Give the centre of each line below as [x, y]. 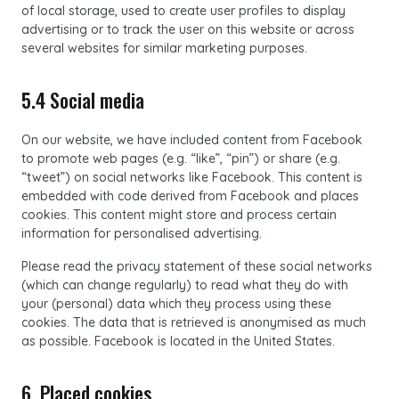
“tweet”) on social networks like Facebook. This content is [192, 177]
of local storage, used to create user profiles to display [183, 11]
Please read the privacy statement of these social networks [197, 266]
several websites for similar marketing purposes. [164, 48]
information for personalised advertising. [142, 233]
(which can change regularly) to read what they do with [185, 285]
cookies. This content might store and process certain [179, 215]
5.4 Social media [83, 100]
